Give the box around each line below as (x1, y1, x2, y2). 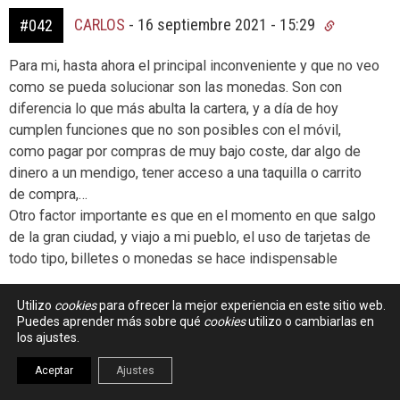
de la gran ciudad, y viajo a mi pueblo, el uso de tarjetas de (9, 229, 371, 246)
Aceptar (35, 364, 73, 377)
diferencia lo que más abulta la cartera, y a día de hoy (9, 100, 338, 118)
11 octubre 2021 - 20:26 (124, 333, 282, 353)
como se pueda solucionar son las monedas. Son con (9, 79, 342, 96)
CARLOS (74, 15, 125, 35)
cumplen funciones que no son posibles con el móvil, (9, 121, 341, 139)
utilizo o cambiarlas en (246, 314, 374, 329)
